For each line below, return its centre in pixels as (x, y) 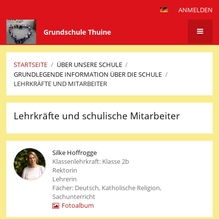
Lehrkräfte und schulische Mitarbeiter (97, 116)
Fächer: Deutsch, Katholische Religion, (107, 188)
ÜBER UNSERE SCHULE (89, 65)
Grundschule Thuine (77, 32)
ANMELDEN (195, 10)
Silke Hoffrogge (74, 153)
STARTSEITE (31, 65)
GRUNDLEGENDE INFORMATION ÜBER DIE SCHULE (88, 74)
